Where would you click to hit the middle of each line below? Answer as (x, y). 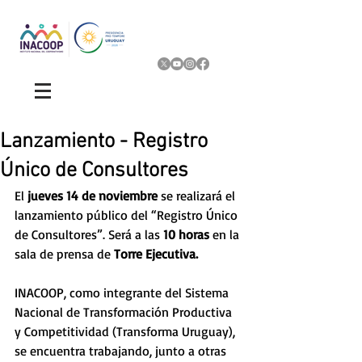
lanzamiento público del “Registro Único (128, 215)
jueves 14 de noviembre (94, 196)
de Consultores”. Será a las (89, 234)
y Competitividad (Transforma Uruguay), (126, 331)
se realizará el (200, 196)
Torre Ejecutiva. (156, 254)
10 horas (186, 234)
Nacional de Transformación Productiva (125, 312)
